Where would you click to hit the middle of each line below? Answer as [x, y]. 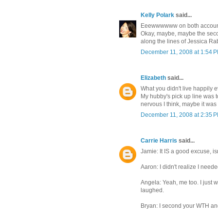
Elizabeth [153, 78]
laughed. [152, 191]
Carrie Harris [159, 141]
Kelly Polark [157, 15]
